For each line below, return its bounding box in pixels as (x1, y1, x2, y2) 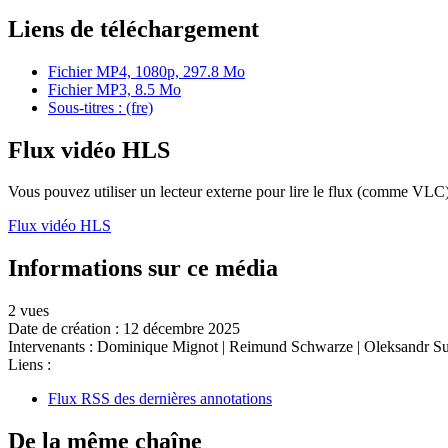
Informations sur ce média (8, 255, 278, 282)
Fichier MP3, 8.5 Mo (48, 80, 181, 98)
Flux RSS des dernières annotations (48, 390, 272, 408)
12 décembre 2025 (123, 320, 240, 338)
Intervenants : (8, 338, 93, 356)
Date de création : (8, 320, 119, 338)
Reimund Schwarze (229, 338, 357, 356)
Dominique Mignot (97, 338, 222, 356)
